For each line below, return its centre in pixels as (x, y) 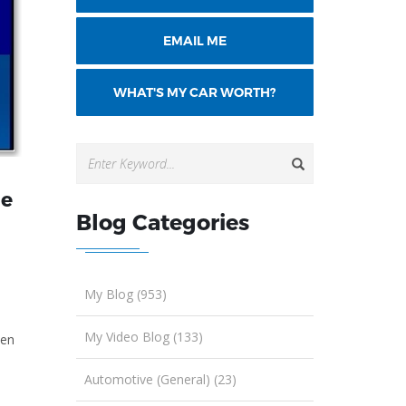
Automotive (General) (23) (160, 379)
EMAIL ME (194, 40)
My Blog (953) (125, 294)
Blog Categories (162, 221)
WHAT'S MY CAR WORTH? (195, 92)
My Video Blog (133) (143, 336)
